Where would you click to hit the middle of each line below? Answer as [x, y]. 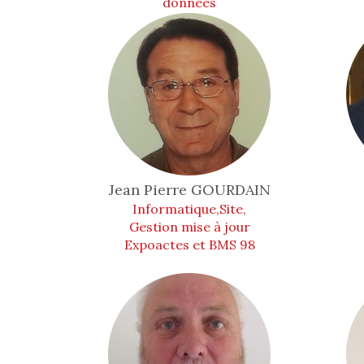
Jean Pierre [149, 190]
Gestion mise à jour [189, 227]
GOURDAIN [230, 190]
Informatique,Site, [190, 209]
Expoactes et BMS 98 [189, 245]
